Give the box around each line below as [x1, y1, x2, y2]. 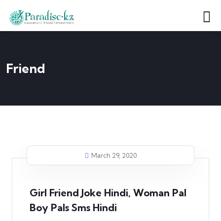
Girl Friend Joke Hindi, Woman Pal [30, 186, 186, 199]
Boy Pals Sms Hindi [30, 201, 117, 214]
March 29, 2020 [91, 151, 137, 159]
